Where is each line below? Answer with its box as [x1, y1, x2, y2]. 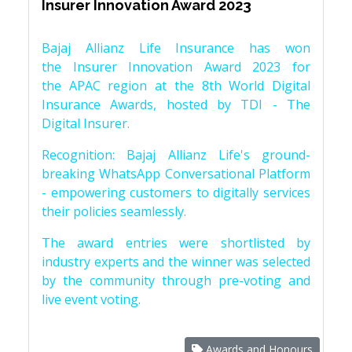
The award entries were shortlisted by [42, 234, 310, 252]
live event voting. [42, 291, 141, 309]
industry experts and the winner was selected [42, 253, 310, 271]
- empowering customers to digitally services [42, 184, 310, 202]
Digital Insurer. [42, 115, 130, 133]
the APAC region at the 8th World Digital [42, 77, 310, 95]
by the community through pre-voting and [42, 272, 310, 290]
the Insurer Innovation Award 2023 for [42, 58, 310, 76]
